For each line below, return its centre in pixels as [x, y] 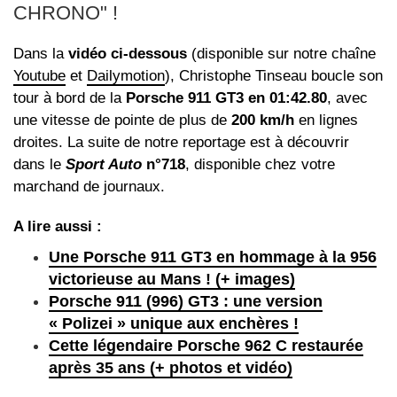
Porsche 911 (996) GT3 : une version [186, 301]
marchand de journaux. [89, 186]
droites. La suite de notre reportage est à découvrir [181, 142]
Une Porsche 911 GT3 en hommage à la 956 [213, 257]
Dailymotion [126, 75]
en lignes [326, 120]
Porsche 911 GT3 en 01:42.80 [226, 97]
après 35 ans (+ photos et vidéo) [171, 367]
